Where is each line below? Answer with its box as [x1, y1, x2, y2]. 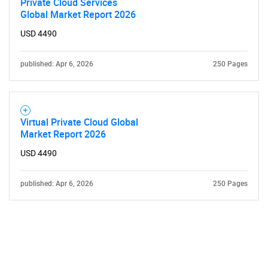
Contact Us [111, 115, 157, 128]
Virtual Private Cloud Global [20, 115, 138, 129]
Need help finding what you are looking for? [48, 79, 220, 90]
